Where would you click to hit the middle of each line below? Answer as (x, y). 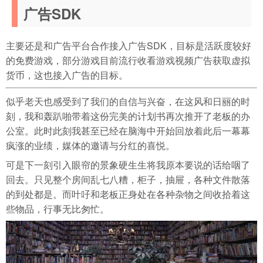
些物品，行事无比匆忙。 (58, 208)
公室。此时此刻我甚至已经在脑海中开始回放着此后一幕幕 (128, 130)
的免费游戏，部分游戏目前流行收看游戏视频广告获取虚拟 (128, 60)
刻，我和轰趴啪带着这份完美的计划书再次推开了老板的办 (128, 116)
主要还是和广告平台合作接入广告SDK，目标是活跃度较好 (129, 45)
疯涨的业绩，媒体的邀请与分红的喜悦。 (90, 145)
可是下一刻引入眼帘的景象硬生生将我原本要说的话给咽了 (128, 164)
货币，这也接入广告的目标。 (67, 75)
